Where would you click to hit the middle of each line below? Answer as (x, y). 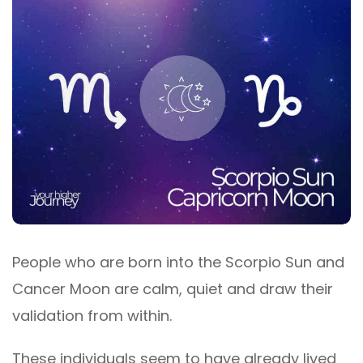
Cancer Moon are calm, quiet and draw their (173, 289)
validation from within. (92, 316)
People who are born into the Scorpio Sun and (178, 263)
